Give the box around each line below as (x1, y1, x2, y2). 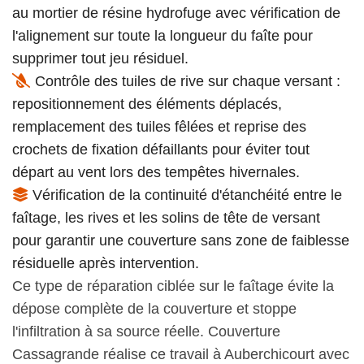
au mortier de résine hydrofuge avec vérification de (12, 4, 340, 21)
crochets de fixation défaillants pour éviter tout (12, 141, 310, 158)
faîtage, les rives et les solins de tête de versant (12, 209, 320, 226)
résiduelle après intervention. (12, 254, 199, 271)
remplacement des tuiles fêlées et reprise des (12, 118, 306, 135)
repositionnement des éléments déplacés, (12, 95, 282, 112)
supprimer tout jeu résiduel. (12, 50, 188, 67)
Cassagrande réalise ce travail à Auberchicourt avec (12, 345, 349, 362)
